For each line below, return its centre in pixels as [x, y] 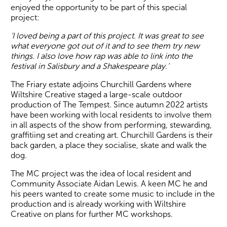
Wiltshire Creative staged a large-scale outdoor [97, 94]
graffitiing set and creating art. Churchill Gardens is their [112, 135]
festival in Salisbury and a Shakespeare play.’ [90, 66]
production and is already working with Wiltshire [99, 204]
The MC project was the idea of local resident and [101, 173]
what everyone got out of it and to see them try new [105, 46]
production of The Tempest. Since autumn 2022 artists [109, 104]
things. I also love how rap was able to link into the [102, 56]
